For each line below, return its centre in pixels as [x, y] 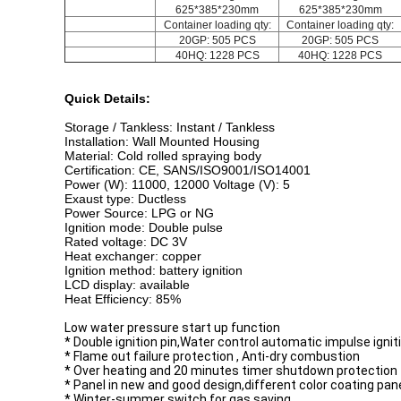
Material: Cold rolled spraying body [163, 156]
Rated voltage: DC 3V [126, 242]
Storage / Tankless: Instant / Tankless [170, 127]
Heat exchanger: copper [133, 256]
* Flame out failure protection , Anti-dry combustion [212, 356]
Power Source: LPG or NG [139, 213]
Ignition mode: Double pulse [144, 227]
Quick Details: [107, 98]
